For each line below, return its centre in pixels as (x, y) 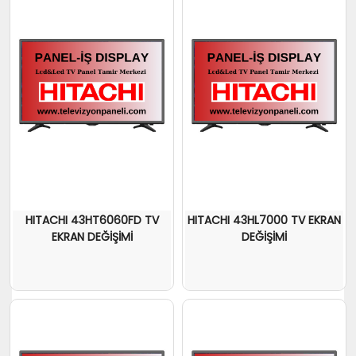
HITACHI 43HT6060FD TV (92, 221)
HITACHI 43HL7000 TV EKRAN (264, 221)
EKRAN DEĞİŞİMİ (92, 237)
